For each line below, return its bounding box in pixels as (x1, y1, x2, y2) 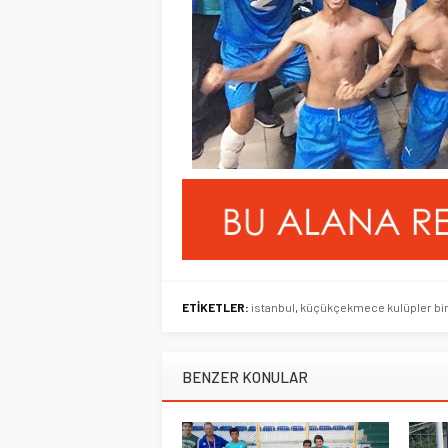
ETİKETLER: (182, 300, 249, 315)
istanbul (251, 300, 295, 315)
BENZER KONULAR (182, 368, 308, 387)
